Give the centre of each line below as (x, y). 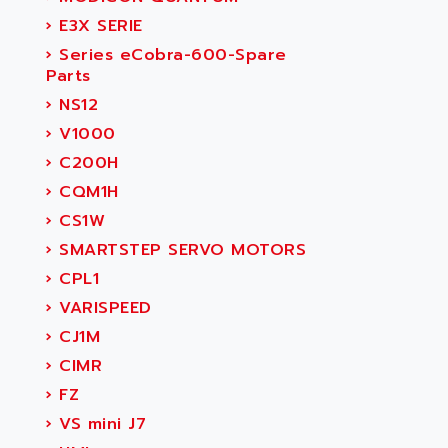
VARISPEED (102, 308)
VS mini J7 (99, 424)
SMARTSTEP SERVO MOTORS (179, 250)
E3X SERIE (97, 26)
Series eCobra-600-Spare (169, 55)
